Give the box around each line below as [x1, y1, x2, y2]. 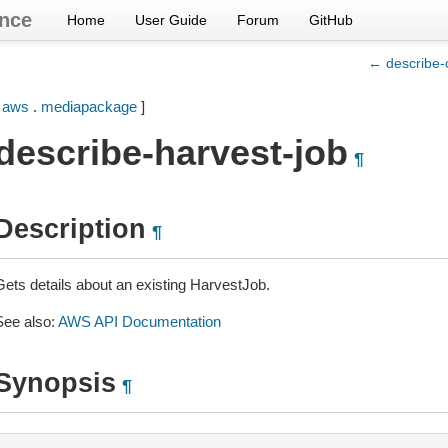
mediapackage [40, 98, 137, 115]
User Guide [135, 12, 207, 28]
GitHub [309, 12, 353, 28]
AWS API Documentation [57, 313, 221, 330]
